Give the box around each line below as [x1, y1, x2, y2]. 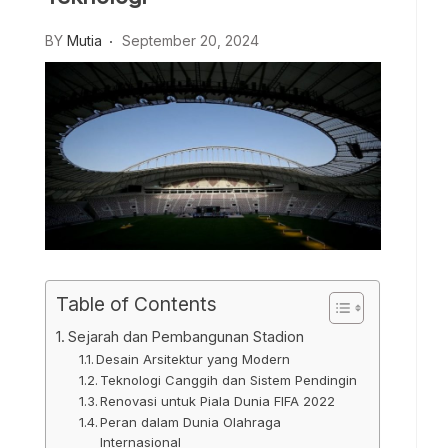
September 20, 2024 [122, 31, 259, 49]
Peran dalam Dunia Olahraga [100, 414, 282, 431]
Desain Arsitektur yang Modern [96, 351, 291, 368]
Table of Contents [56, 292, 217, 317]
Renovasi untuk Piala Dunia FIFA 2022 [100, 393, 336, 410]
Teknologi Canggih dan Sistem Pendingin [100, 372, 358, 389]
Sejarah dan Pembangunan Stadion [67, 328, 304, 346]
